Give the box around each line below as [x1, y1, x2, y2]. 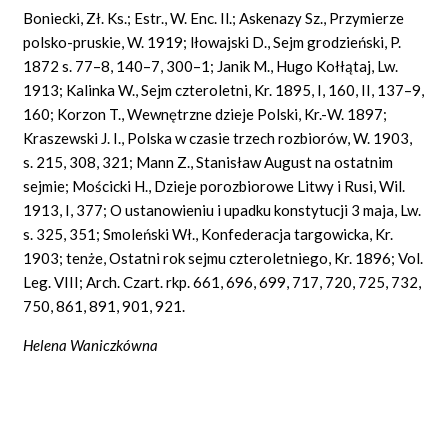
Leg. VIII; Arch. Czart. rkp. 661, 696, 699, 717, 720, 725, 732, [23, 272, 422, 291]
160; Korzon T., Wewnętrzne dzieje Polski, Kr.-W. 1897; [23, 104, 388, 123]
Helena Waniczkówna [23, 335, 159, 354]
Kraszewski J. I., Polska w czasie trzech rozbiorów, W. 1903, [23, 128, 413, 147]
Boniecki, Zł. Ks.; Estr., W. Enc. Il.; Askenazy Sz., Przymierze [23, 8, 405, 27]
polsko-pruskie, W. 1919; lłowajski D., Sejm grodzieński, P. [23, 32, 402, 51]
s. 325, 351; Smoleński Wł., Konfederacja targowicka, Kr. [23, 224, 394, 243]
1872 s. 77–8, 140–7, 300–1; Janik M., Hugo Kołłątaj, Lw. [23, 56, 399, 75]
